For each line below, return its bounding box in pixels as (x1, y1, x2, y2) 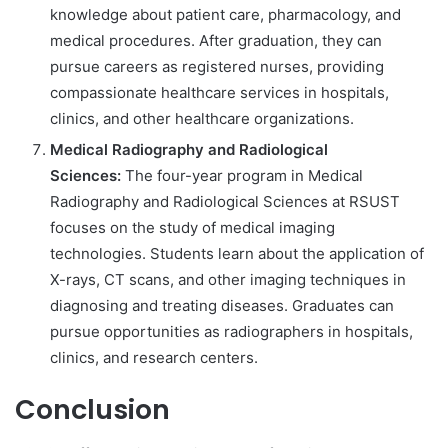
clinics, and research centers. (50, 347, 258, 367)
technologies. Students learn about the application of (50, 243, 424, 263)
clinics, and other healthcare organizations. (50, 108, 354, 128)
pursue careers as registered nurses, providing (50, 56, 384, 76)
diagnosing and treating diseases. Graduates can (50, 295, 394, 315)
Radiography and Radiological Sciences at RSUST (50, 191, 400, 211)
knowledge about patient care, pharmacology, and (50, 4, 401, 24)
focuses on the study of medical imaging (50, 217, 335, 237)
